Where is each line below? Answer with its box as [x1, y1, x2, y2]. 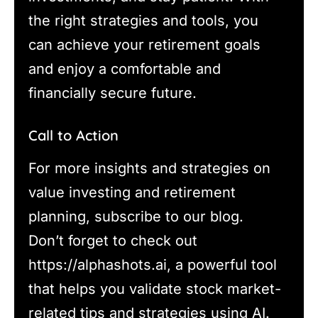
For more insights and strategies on [28, 159, 270, 177]
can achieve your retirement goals [28, 35, 261, 53]
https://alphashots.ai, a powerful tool [28, 256, 277, 273]
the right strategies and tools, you [28, 11, 258, 29]
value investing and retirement [28, 183, 236, 201]
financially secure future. [28, 84, 197, 102]
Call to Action [28, 126, 119, 144]
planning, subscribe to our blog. [28, 207, 243, 225]
